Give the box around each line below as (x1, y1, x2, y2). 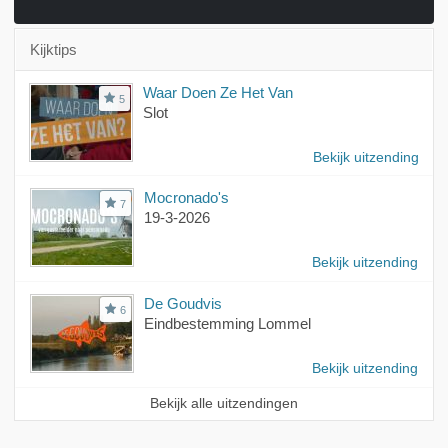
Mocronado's (143, 189, 229, 207)
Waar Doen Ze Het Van (142, 84, 293, 102)
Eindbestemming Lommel (143, 315, 311, 333)
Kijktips (29, 41, 77, 59)
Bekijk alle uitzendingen (150, 396, 298, 412)
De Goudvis (143, 295, 222, 313)
